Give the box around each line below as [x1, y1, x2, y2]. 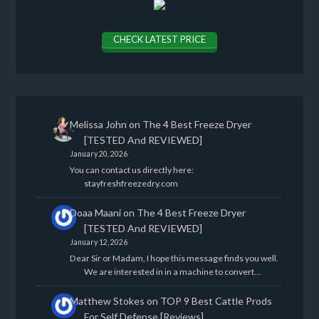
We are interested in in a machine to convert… [83, 266, 261, 278]
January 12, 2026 [69, 237, 127, 246]
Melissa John [69, 117, 127, 130]
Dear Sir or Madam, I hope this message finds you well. [69, 253, 278, 264]
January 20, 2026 [69, 149, 127, 158]
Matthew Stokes [69, 295, 145, 308]
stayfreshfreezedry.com [83, 177, 178, 189]
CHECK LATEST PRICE [113, 33, 206, 46]
